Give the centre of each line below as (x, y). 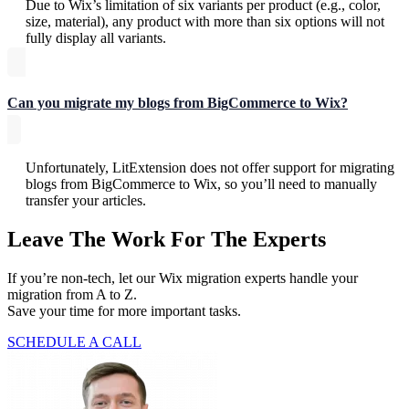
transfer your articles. (86, 201)
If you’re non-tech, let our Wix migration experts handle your (183, 278)
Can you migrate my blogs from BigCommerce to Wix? (178, 103)
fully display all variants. (96, 38)
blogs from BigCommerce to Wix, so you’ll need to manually (201, 184)
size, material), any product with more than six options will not (205, 22)
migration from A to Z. (72, 294)
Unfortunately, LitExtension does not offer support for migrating (210, 168)
